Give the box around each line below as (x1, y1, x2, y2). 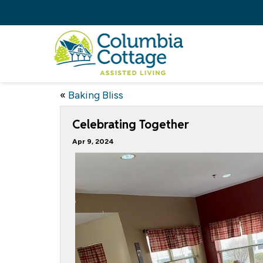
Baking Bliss (68, 89, 123, 102)
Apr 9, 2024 (72, 137, 114, 146)
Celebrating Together (72, 117, 189, 132)
